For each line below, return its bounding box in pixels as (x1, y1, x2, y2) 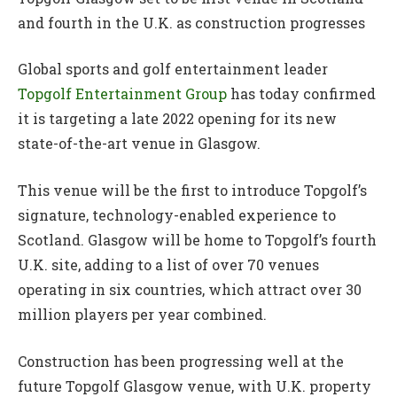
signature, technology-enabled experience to (18, 205, 336, 224)
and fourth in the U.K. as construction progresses (18, 12, 365, 32)
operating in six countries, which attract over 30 (18, 279, 362, 299)
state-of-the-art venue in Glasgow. (18, 134, 261, 153)
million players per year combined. (18, 304, 267, 323)
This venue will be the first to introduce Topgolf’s (18, 180, 367, 199)
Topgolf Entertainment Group (18, 84, 227, 104)
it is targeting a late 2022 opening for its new (18, 109, 337, 128)
